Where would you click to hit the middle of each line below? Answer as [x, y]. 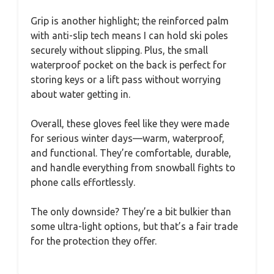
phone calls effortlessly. [83, 182]
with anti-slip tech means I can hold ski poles [129, 35]
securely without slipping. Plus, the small [119, 50]
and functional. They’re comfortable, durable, [131, 153]
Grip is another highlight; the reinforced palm [130, 20]
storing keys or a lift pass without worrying [126, 79]
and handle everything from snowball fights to [133, 167]
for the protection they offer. [94, 241]
